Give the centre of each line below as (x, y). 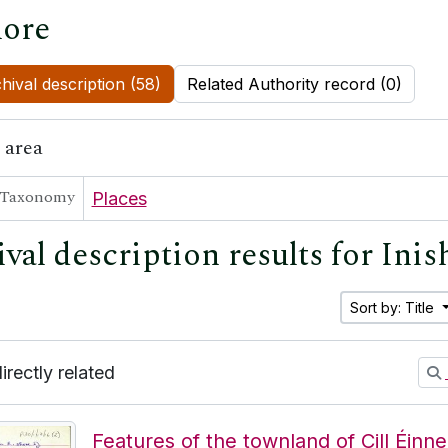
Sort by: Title (394, 307)
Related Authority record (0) (294, 84)
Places (119, 198)
